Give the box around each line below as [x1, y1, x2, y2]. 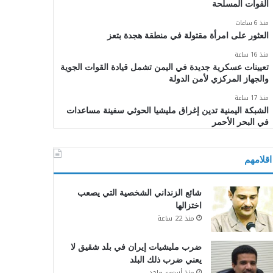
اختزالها [175, 200, 202, 210]
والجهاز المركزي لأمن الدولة [168, 74, 269, 83]
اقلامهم [244, 154, 272, 165]
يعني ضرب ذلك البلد [129, 255, 202, 264]
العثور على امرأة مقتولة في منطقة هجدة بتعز [107, 30, 269, 40]
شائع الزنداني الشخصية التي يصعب [77, 188, 202, 197]
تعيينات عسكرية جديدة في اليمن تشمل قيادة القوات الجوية [60, 62, 269, 72]
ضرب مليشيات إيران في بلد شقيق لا [70, 242, 202, 252]
